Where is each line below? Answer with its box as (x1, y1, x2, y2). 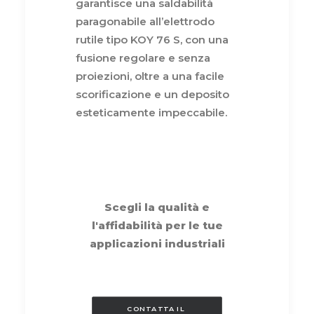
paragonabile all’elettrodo (76, 14, 214, 28)
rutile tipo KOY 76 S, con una (76, 32, 228, 46)
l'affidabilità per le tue (91, 218, 223, 232)
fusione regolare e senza (76, 50, 210, 64)
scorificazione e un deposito (76, 87, 229, 101)
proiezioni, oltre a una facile (76, 69, 224, 83)
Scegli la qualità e (104, 200, 210, 214)
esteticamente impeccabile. (76, 105, 227, 119)
